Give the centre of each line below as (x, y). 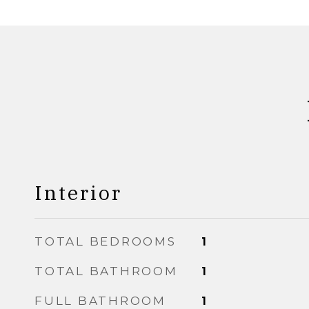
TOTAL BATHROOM (106, 271)
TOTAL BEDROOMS (106, 241)
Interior (78, 192)
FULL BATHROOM (100, 301)
